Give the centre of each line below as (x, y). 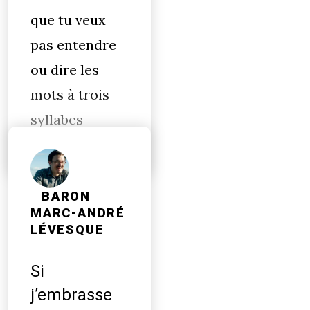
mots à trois (70, 94)
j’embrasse (71, 295)
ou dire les (65, 70)
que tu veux (68, 20)
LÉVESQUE (67, 230)
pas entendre (73, 45)
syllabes (57, 119)
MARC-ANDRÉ (78, 213)
